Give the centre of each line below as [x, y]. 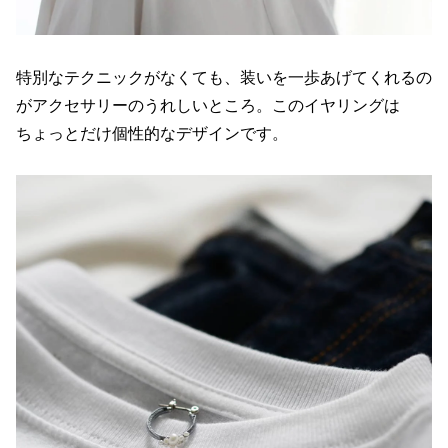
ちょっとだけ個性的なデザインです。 [152, 132]
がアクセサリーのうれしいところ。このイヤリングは [208, 104]
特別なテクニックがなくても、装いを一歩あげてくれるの [224, 76]
